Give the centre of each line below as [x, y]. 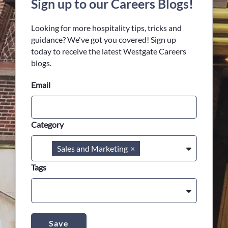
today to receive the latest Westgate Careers [109, 51]
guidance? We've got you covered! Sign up [104, 39]
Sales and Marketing [92, 148]
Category [47, 124]
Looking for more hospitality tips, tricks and [106, 28]
